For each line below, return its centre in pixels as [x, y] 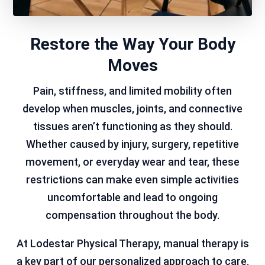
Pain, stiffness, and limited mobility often [132, 91]
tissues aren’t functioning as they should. [132, 127]
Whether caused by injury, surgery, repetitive [132, 144]
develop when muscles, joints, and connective [132, 109]
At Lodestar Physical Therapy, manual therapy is [132, 244]
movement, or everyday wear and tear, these [132, 162]
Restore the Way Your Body [132, 44]
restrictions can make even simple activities [132, 180]
